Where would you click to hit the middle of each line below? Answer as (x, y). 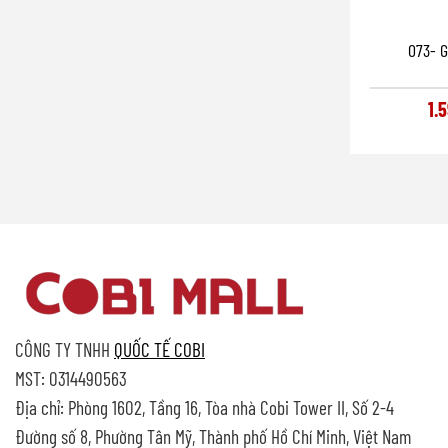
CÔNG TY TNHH (64, 350)
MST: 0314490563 (71, 379)
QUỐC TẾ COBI (159, 350)
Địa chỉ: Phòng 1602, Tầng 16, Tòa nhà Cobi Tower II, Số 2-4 (204, 408)
